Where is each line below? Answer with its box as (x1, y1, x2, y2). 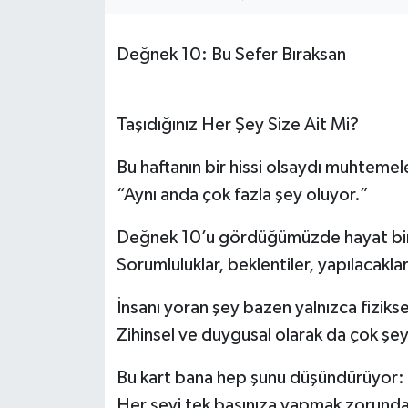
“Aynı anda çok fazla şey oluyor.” (116, 186, 369, 205)
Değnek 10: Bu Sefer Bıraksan (116, 46, 346, 65)
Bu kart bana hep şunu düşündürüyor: (116, 369, 404, 388)
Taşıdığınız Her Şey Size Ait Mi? (116, 116, 359, 135)
